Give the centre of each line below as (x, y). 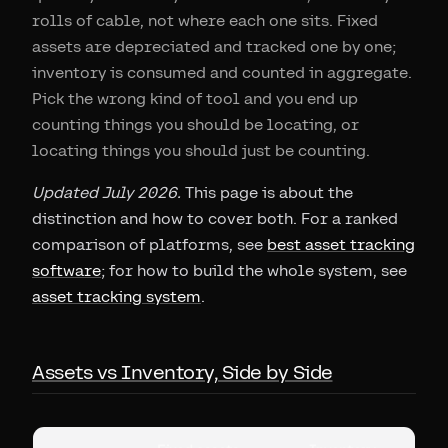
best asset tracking (341, 244)
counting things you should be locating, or (195, 124)
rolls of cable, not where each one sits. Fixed (205, 20)
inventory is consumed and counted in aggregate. (222, 72)
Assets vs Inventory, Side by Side (182, 371)
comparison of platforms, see (149, 244)
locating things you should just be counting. (201, 150)
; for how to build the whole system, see (254, 270)
